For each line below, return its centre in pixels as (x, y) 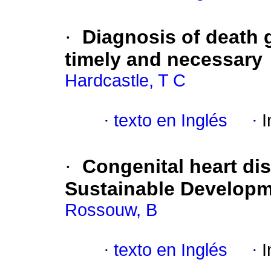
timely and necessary (164, 60)
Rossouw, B (111, 210)
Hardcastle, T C (125, 81)
